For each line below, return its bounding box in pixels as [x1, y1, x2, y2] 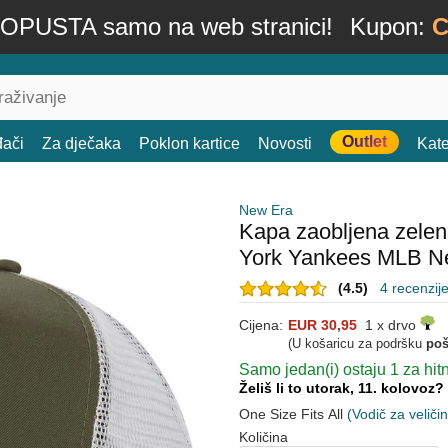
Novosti [258, 135, 312, 152]
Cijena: [239, 317, 283, 333]
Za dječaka [42, 135, 121, 152]
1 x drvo [357, 317, 420, 333]
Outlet [342, 133, 387, 150]
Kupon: [350, 13, 432, 40]
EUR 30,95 [288, 317, 357, 333]
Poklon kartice [139, 135, 240, 152]
